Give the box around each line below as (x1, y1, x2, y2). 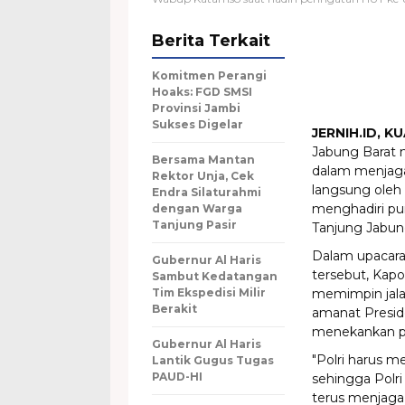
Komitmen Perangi (152, 69, 267, 82)
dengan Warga (152, 202, 242, 215)
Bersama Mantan (152, 153, 255, 166)
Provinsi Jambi (152, 101, 240, 115)
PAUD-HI (152, 370, 202, 383)
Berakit (152, 302, 197, 316)
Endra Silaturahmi (152, 185, 261, 199)
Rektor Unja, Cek (152, 169, 254, 183)
